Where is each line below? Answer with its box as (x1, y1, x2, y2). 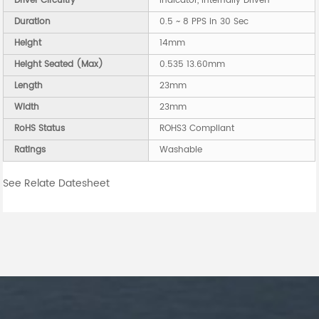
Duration (14, 15, 51, 29)
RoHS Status (14, 122, 66, 136)
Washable (159, 143, 203, 157)
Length (14, 79, 43, 93)
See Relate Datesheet (3, 175, 110, 192)
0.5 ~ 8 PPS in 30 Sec (159, 15, 249, 29)
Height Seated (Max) (14, 58, 104, 72)
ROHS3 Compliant (159, 122, 235, 136)
